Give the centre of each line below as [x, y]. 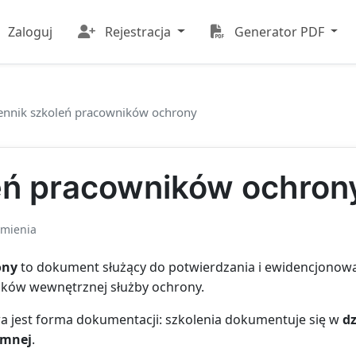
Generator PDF [279, 31]
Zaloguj [30, 31]
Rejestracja [137, 31]
